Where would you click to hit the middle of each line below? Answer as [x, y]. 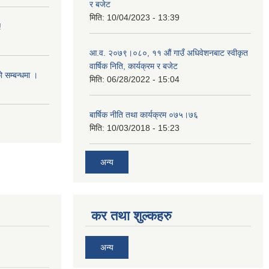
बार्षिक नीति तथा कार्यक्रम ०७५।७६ [144, 115]
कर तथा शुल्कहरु [131, 216]
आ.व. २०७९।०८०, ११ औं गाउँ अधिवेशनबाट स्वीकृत [169, 53]
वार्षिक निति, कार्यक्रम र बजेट [134, 66]
